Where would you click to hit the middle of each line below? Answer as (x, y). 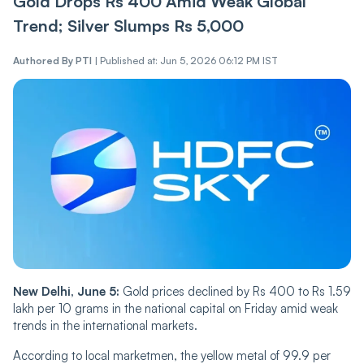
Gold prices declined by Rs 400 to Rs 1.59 (235, 292)
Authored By (43, 61)
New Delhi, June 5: (66, 292)
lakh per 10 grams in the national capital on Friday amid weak (175, 309)
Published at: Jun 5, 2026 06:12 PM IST (189, 61)
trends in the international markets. (105, 326)
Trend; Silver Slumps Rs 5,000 (128, 26)
